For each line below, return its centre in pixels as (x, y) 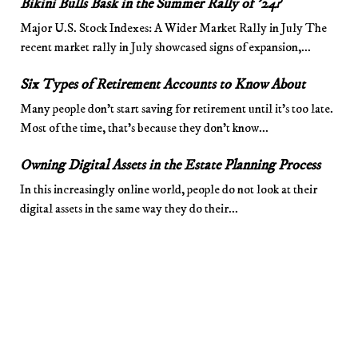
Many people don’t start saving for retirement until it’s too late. (176, 108)
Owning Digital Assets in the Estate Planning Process (170, 165)
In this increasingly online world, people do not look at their (168, 189)
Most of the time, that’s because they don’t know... (144, 127)
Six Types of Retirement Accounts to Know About (162, 84)
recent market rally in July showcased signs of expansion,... (165, 47)
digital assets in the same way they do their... (129, 208)
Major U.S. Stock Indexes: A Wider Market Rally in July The (173, 28)
